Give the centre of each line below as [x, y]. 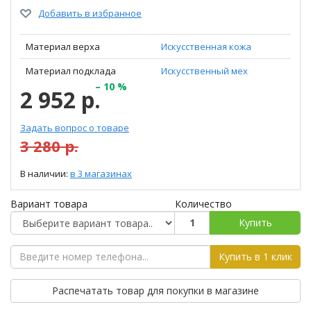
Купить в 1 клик [255, 256]
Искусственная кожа [206, 46]
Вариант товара [49, 203]
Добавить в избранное [90, 13]
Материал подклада [71, 70]
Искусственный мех [204, 70]
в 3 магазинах [101, 173]
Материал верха [63, 46]
